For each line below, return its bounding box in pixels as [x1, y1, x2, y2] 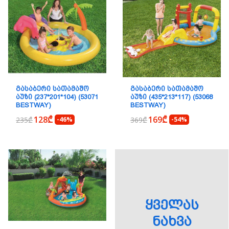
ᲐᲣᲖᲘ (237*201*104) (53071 [16, 93, 98, 101]
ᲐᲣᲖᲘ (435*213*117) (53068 [130, 93, 213, 101]
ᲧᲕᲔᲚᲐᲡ [145, 197, 199, 213]
